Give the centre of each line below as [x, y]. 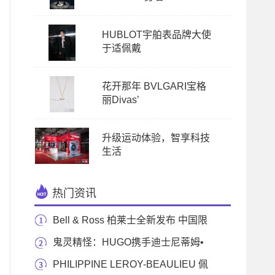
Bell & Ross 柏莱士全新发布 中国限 [130, 220]
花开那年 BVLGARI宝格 [154, 86]
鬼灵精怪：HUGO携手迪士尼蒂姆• [128, 242]
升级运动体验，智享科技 [156, 138]
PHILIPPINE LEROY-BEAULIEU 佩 [130, 264]
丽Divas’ [121, 100]
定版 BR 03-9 [64, 242]
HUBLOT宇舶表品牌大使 [157, 35]
